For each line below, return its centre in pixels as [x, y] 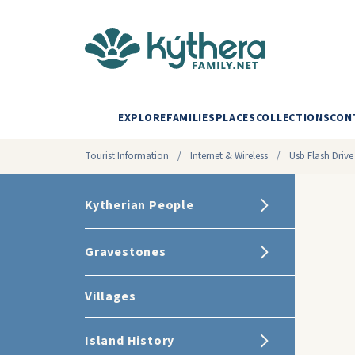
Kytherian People [139, 205]
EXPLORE [142, 118]
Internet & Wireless [229, 156]
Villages [111, 296]
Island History [130, 341]
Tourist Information [127, 156]
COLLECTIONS [293, 118]
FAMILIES [191, 118]
